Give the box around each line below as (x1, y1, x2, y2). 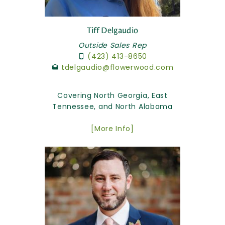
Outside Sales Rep (78, 40, 147, 50)
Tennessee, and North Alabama (52, 101, 173, 111)
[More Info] (91, 123, 134, 134)
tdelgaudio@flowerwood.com (61, 62, 174, 72)
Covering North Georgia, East (57, 90, 168, 100)
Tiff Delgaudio (86, 25, 139, 35)
